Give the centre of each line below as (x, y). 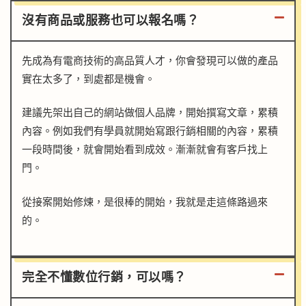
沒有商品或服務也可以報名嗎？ (110, 20)
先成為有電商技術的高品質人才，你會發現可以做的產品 (150, 60)
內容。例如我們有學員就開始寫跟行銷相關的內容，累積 (150, 131)
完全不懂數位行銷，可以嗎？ (104, 278)
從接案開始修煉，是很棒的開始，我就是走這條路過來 (145, 202)
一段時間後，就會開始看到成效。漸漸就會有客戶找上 (145, 150)
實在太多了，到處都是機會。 (88, 79)
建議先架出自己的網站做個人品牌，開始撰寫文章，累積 (150, 113)
